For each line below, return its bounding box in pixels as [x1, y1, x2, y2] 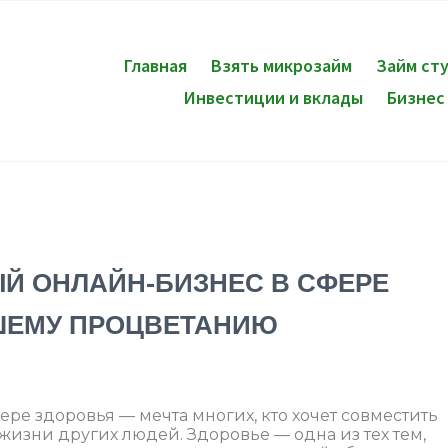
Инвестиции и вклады [184, 84, 364, 109]
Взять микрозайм [210, 52, 352, 77]
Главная [123, 52, 187, 77]
